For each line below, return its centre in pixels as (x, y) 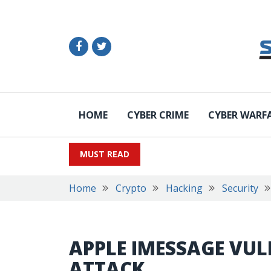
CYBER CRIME (158, 115)
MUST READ (105, 154)
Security (240, 188)
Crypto (131, 188)
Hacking (184, 188)
